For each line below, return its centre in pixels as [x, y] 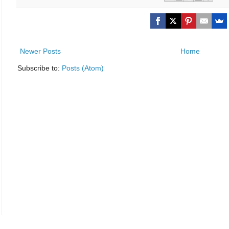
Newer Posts [40, 51]
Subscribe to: [40, 68]
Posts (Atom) [83, 68]
